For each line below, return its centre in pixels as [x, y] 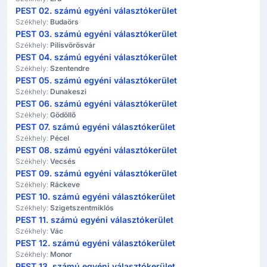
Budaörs [64, 22]
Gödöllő [63, 115]
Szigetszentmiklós [82, 208]
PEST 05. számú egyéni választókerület [96, 80]
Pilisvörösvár [73, 45]
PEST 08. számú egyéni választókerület [96, 150]
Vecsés [63, 161]
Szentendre [70, 68]
